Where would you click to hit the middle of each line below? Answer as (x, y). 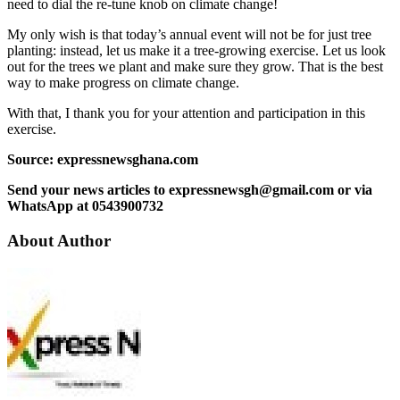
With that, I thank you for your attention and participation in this (186, 113)
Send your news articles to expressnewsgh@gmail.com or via (190, 190)
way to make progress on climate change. (123, 83)
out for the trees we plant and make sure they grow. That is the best (195, 67)
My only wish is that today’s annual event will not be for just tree (189, 35)
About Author (59, 241)
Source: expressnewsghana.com (103, 160)
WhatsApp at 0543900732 (85, 206)
